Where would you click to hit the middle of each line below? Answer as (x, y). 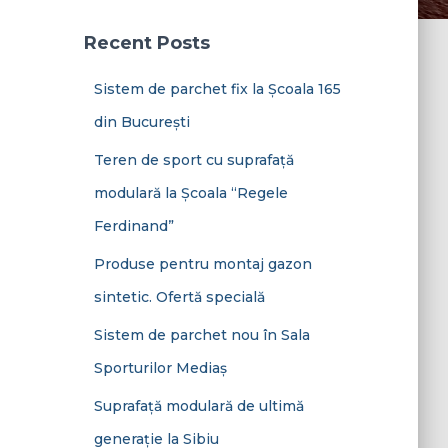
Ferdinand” (133, 226)
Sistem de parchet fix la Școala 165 (217, 89)
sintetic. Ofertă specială (179, 297)
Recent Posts (146, 43)
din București (141, 122)
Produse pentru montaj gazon (202, 264)
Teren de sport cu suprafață (193, 160)
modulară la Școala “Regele (190, 193)
